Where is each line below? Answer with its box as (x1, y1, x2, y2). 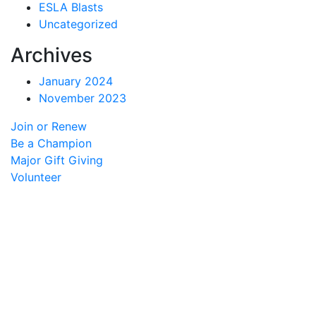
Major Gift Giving (11, 153, 103, 167)
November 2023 (39, 91, 126, 105)
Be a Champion (11, 136, 92, 150)
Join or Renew (11, 119, 87, 133)
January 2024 (39, 74, 113, 88)
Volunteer (11, 170, 61, 184)
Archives (11, 43, 92, 67)
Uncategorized (39, 17, 118, 31)
